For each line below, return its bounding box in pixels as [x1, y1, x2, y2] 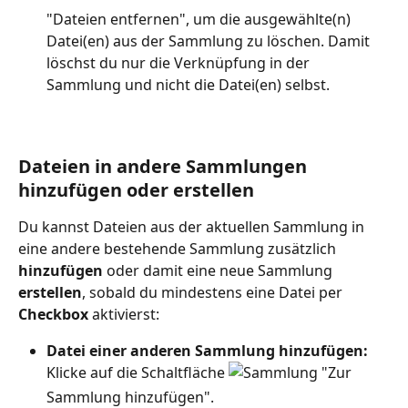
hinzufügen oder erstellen [18, 178, 254, 203]
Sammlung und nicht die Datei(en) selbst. [46, 75, 330, 96]
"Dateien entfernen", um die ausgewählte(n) [46, 9, 354, 30]
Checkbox [18, 304, 88, 325]
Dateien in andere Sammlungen [18, 154, 311, 179]
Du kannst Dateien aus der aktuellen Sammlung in [18, 217, 368, 238]
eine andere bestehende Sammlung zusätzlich [18, 239, 340, 260]
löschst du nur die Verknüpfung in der [46, 53, 313, 74]
